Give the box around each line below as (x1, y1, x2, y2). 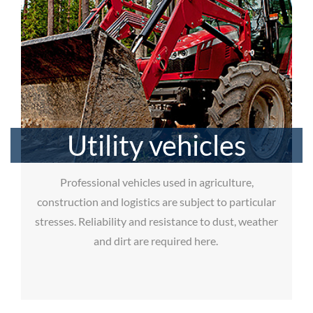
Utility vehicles (67, 128, 246, 162)
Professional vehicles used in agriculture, (59, 175, 254, 189)
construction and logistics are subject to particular (37, 194, 276, 208)
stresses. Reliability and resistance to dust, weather (35, 214, 278, 228)
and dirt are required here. (93, 233, 220, 247)
